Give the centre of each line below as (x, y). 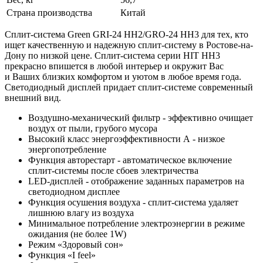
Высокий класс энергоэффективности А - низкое (127, 139)
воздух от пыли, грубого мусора (93, 128)
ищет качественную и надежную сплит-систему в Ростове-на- (129, 45)
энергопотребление (67, 149)
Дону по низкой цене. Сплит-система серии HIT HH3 (112, 55)
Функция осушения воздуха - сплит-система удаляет (133, 202)
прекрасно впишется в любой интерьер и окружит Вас (114, 66)
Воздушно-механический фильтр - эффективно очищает (141, 117)
